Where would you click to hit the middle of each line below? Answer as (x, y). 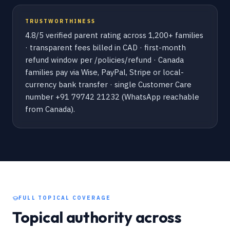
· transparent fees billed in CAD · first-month (106, 47)
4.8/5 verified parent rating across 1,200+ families (114, 35)
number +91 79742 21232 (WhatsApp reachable (112, 97)
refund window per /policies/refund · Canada (104, 60)
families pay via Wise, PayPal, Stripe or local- (104, 72)
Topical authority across (97, 217)
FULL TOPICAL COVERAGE (65, 198)
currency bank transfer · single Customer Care (108, 84)
